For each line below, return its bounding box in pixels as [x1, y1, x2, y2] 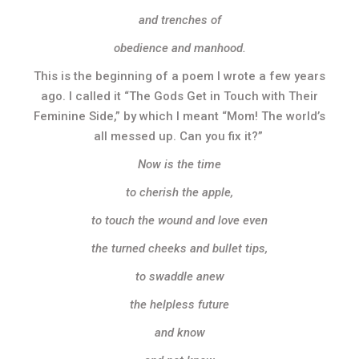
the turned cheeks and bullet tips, [91, 241, 268, 256]
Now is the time [138, 157, 221, 171]
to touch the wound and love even [91, 213, 268, 228]
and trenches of [138, 13, 221, 27]
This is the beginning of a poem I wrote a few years [34, 69, 325, 83]
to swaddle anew [135, 269, 224, 284]
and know [154, 325, 205, 340]
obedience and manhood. [113, 41, 246, 55]
